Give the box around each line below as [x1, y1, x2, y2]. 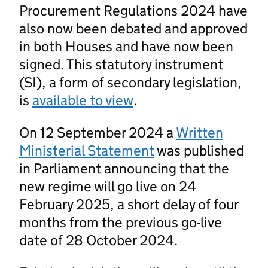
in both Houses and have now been [19, 37, 233, 55]
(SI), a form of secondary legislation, [19, 73, 242, 91]
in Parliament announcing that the [19, 159, 229, 177]
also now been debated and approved [19, 19, 248, 37]
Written [176, 123, 223, 141]
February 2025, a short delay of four [19, 195, 238, 213]
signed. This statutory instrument [19, 55, 223, 73]
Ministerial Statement [19, 141, 154, 159]
